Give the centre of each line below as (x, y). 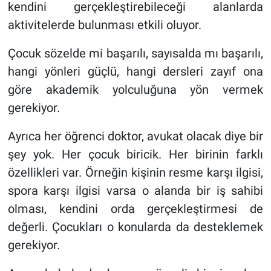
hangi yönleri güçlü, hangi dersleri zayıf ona (135, 71)
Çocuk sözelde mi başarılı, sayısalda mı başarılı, (135, 53)
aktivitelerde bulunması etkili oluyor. (104, 24)
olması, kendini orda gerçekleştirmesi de (135, 208)
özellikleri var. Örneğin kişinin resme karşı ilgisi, (135, 172)
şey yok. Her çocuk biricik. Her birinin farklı (135, 154)
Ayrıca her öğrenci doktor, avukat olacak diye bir (135, 136)
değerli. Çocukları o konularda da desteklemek (135, 227)
